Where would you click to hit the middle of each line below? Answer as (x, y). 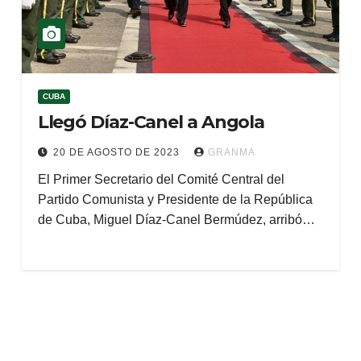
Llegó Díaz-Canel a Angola (151, 122)
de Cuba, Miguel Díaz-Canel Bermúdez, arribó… (176, 220)
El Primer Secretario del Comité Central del (161, 179)
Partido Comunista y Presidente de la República (175, 199)
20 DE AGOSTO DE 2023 (118, 152)
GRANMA (231, 152)
